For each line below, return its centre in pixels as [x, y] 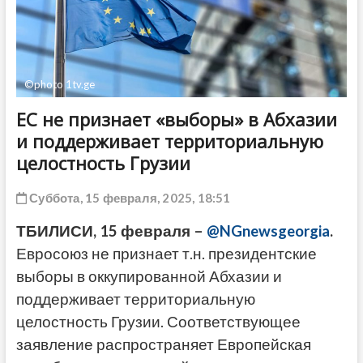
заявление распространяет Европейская [163, 344]
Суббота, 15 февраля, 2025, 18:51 [128, 197]
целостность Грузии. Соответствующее [158, 321]
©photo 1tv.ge [59, 84]
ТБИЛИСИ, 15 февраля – [111, 231]
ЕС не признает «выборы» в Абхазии [176, 119]
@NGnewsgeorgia [268, 231]
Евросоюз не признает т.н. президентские [166, 253]
